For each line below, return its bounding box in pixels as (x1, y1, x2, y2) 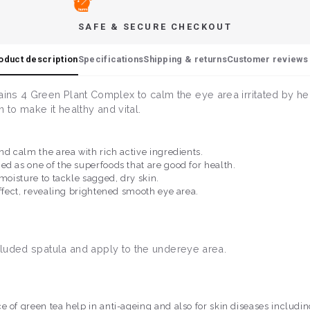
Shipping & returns (143, 54, 227, 65)
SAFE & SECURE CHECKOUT (77, 21, 232, 33)
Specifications (77, 54, 144, 65)
